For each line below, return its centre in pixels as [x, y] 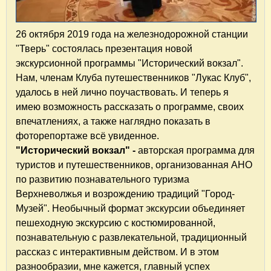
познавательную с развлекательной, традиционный [131, 237]
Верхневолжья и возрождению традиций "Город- [125, 194]
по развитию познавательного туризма [103, 179]
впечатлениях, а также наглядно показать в [113, 121]
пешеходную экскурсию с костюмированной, [116, 223]
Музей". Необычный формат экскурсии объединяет [130, 208]
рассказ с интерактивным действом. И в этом [117, 252]
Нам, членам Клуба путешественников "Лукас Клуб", [133, 77]
